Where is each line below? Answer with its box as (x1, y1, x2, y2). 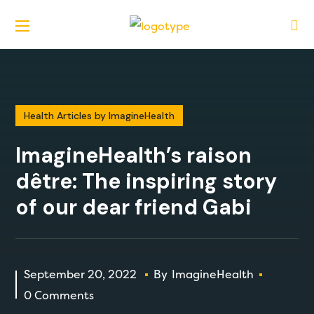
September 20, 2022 (24, 266, 140, 282)
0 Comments (24, 287, 95, 303)
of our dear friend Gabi (15, 193, 252, 221)
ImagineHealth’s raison (15, 142, 252, 169)
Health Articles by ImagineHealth (24, 109, 175, 122)
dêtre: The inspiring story (15, 168, 278, 195)
